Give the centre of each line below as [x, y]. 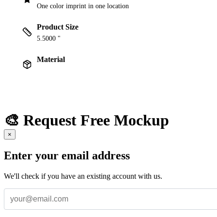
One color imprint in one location [83, 6]
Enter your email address [67, 155]
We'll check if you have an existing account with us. [83, 176]
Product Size [58, 27]
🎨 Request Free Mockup [86, 120]
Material [51, 60]
